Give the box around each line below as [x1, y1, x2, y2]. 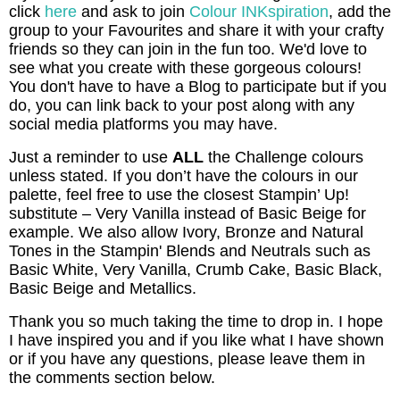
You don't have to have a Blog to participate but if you [9, 78, 387, 96]
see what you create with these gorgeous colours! [9, 59, 362, 78]
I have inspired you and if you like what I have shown [9, 330, 384, 349]
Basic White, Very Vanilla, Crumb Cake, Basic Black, [9, 260, 382, 279]
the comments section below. [9, 368, 215, 387]
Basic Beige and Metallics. [9, 279, 196, 297]
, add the [329, 3, 391, 21]
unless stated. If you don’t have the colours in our [9, 166, 358, 185]
